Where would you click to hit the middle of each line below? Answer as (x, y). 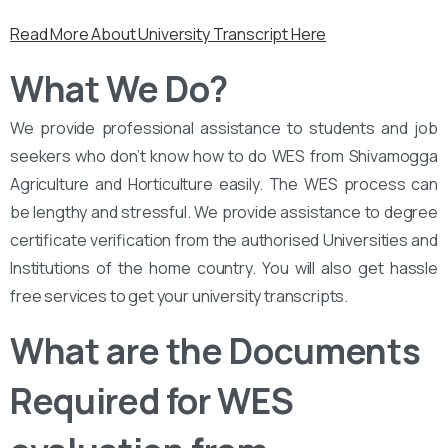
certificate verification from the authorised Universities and (224, 239)
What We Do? (119, 88)
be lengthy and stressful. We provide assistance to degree (224, 211)
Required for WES (152, 400)
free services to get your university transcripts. (179, 295)
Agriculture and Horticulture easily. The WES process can (224, 183)
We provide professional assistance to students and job (224, 127)
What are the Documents (215, 350)
